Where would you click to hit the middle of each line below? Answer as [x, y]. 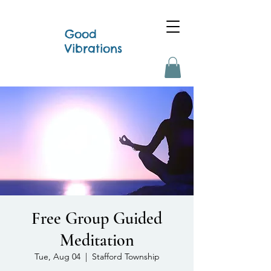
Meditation [97, 240]
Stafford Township [126, 256]
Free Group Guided [97, 218]
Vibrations [93, 48]
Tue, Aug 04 [57, 256]
